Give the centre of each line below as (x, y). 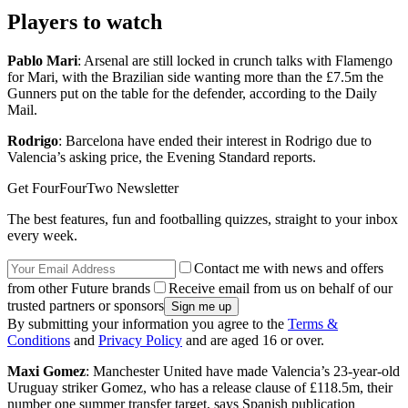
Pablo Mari (42, 60)
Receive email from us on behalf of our (280, 288)
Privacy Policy (140, 340)
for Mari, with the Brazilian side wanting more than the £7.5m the (195, 76)
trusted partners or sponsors (86, 305)
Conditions (39, 340)
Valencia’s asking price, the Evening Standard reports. (162, 157)
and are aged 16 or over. (253, 340)
